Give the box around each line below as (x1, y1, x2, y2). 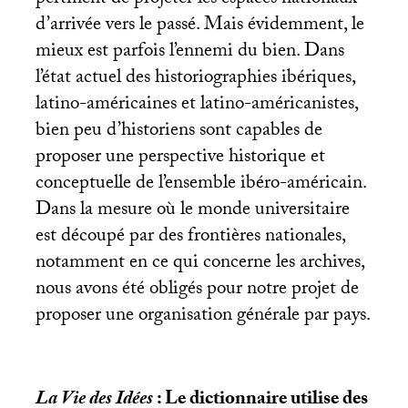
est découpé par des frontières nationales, (35, 220, 345, 254)
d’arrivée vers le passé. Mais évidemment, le (35, 9, 364, 43)
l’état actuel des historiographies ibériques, (35, 62, 355, 96)
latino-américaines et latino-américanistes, (35, 88, 358, 122)
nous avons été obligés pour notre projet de (35, 273, 359, 307)
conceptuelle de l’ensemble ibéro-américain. (35, 168, 366, 201)
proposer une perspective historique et (35, 141, 325, 175)
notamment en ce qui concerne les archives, (35, 247, 364, 280)
